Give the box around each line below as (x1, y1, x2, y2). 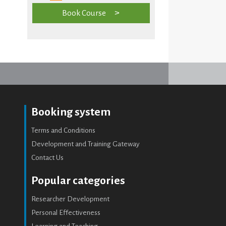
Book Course (62, 8, 106, 17)
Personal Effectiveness (31, 208, 101, 216)
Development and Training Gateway (31, 140, 140, 148)
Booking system (31, 105, 111, 118)
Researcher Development (31, 195, 110, 203)
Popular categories (31, 174, 126, 187)
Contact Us (31, 153, 64, 161)
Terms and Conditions (31, 126, 96, 134)
